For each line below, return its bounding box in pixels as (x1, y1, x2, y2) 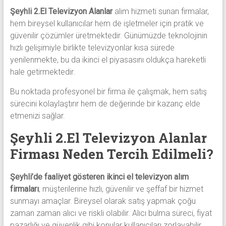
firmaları (10, 184, 39, 194)
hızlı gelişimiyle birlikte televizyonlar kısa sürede (10, 43, 175, 52)
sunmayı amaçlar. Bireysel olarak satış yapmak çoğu (10, 196, 196, 206)
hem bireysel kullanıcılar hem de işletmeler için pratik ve (10, 19, 204, 28)
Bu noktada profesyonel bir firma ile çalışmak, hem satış (10, 87, 207, 96)
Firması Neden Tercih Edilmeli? (10, 145, 213, 162)
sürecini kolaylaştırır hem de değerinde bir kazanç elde (10, 99, 200, 108)
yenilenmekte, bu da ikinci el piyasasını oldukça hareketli (10, 55, 206, 65)
